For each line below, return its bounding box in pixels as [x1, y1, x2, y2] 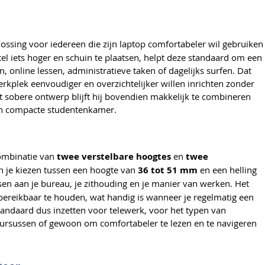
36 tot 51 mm [138, 164, 198, 177]
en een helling [198, 164, 257, 176]
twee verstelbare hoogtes [57, 150, 171, 163]
